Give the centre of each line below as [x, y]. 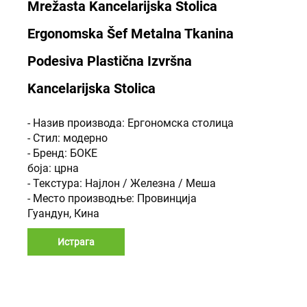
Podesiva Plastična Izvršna [110, 61]
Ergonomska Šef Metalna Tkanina [131, 34]
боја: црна [53, 168]
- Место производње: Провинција [112, 198]
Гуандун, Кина [63, 213]
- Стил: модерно [67, 138]
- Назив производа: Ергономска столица [131, 123]
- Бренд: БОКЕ [62, 153]
